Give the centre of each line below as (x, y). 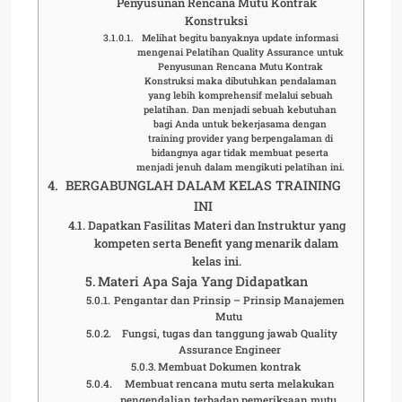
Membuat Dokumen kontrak (230, 366)
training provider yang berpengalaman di (240, 138)
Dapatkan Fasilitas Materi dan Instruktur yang (216, 225)
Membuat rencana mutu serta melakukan (230, 383)
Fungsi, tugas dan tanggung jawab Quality (229, 333)
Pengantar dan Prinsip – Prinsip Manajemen (229, 300)
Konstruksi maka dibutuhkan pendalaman (240, 80)
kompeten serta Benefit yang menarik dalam (217, 243)
